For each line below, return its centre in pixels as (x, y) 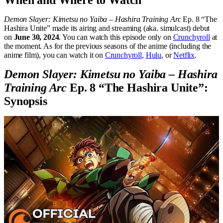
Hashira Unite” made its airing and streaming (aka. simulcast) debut (107, 28)
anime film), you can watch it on (55, 55)
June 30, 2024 (36, 37)
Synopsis (26, 101)
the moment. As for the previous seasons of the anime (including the (108, 46)
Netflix (184, 55)
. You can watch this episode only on (116, 37)
